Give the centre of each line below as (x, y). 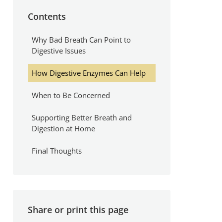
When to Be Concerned (71, 95)
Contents (47, 16)
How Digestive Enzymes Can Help (88, 73)
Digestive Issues (58, 51)
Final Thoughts (56, 150)
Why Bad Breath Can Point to (81, 40)
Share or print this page (78, 210)
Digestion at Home (63, 128)
